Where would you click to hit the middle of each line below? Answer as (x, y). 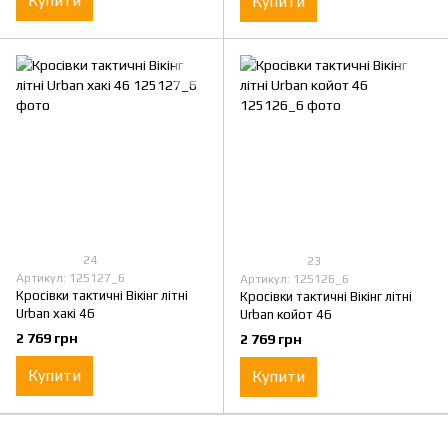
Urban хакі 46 (55, 314)
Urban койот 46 (286, 315)
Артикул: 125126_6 (294, 279)
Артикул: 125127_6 (70, 278)
